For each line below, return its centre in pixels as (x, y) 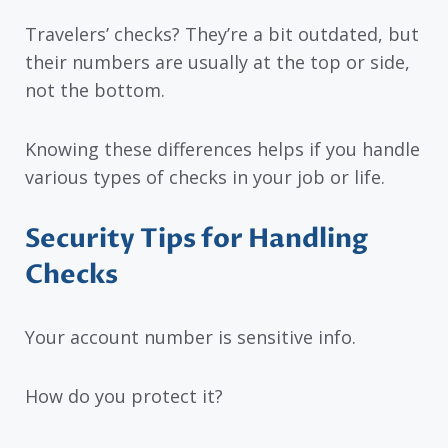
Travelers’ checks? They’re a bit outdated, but (222, 34)
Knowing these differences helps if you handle (222, 148)
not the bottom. (95, 90)
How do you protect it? (124, 396)
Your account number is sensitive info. (190, 337)
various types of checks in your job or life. (205, 176)
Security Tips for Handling (196, 239)
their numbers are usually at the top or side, (217, 62)
